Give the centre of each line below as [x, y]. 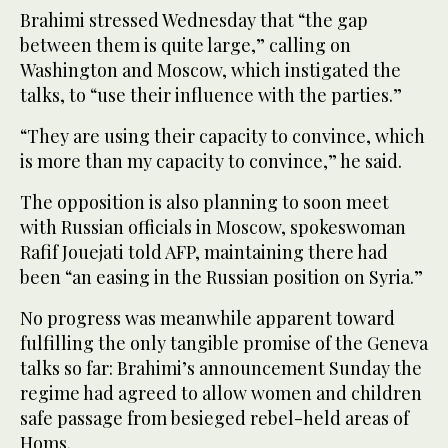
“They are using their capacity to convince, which [222, 136]
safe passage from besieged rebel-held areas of [214, 418]
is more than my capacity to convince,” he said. [211, 161]
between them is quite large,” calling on [185, 45]
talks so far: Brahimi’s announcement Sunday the [221, 368]
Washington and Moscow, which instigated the [210, 70]
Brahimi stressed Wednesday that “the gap [194, 20]
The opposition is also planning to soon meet [204, 202]
